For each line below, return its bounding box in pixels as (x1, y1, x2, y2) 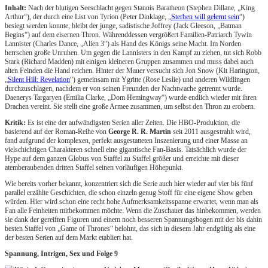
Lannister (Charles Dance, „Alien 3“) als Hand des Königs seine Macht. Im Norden (5, 39, 241, 48)
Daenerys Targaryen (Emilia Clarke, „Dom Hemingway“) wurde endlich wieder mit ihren (5, 93, 257, 102)
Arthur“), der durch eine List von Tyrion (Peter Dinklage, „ (5, 13, 171, 22)
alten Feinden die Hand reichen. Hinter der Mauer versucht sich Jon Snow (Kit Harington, (5, 66, 260, 75)
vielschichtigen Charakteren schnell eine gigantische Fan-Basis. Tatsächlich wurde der (5, 145, 246, 154)
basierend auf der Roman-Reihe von (5, 127, 108, 136)
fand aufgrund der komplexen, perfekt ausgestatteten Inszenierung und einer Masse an (5, 136, 248, 145)
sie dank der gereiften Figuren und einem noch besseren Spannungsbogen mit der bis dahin (5, 215, 262, 224)
